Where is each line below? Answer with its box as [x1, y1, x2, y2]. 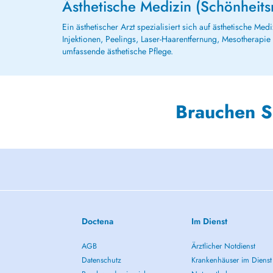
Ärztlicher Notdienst [191, 241, 255, 252]
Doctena [82, 215, 114, 227]
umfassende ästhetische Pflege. [62, 45, 173, 57]
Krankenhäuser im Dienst [191, 255, 272, 266]
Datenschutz [82, 255, 122, 266]
